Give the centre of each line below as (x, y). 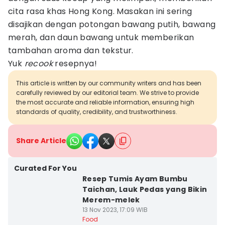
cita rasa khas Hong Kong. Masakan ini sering (100, 11)
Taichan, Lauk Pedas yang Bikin (145, 189)
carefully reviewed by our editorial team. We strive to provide (107, 93)
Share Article (41, 141)
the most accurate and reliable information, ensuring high (105, 102)
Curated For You (45, 168)
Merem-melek (111, 200)
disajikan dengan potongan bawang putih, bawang (112, 24)
